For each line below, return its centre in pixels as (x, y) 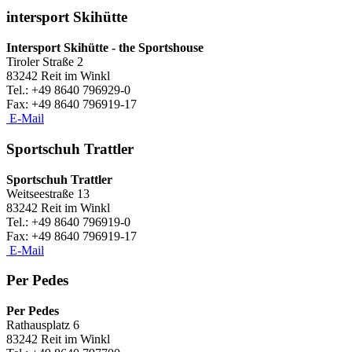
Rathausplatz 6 (43, 325)
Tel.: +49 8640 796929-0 (68, 90)
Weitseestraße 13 (48, 193)
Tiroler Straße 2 (45, 62)
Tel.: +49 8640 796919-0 (68, 222)
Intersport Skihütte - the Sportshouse (105, 48)
